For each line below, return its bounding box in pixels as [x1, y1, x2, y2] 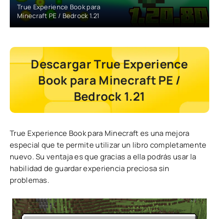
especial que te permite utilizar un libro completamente [10, 140, 207, 151]
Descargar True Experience [31, 56, 188, 72]
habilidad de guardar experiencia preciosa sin [10, 163, 170, 174]
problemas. [10, 175, 50, 186]
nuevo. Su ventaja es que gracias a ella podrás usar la [10, 152, 197, 162]
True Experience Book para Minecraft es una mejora [10, 128, 190, 139]
